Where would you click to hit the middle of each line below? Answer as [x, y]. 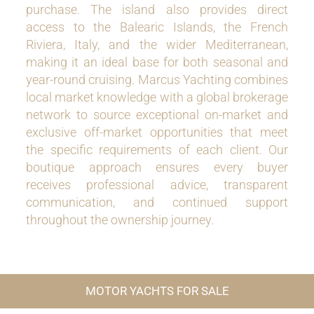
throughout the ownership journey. [120, 220]
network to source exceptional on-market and [157, 115]
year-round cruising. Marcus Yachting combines [157, 80]
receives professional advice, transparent [157, 185]
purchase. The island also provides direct [157, 9]
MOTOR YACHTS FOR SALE [157, 291]
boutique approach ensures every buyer [157, 167]
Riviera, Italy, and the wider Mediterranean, [157, 45]
